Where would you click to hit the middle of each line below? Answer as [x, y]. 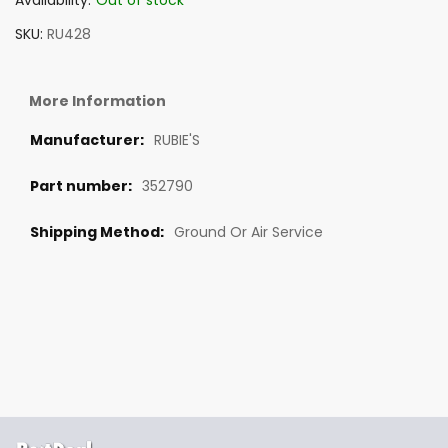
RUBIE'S [177, 140]
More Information [97, 101]
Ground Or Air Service [248, 232]
